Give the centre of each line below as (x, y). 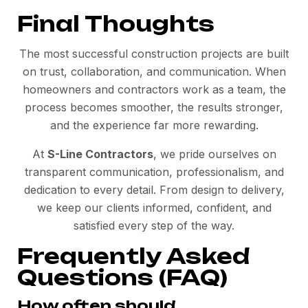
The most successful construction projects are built (154, 54)
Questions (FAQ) (122, 278)
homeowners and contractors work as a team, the (154, 90)
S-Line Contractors (100, 154)
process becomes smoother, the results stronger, (154, 108)
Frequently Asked (133, 256)
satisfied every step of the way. (154, 226)
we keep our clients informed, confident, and (154, 208)
